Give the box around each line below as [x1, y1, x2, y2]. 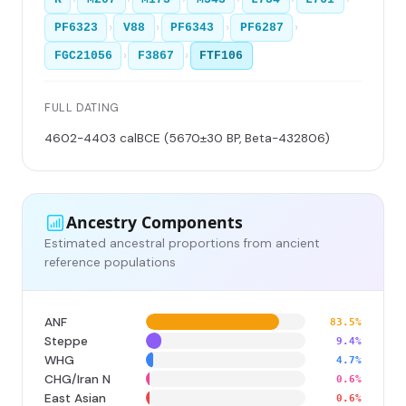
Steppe [44, 333, 88, 349]
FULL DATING [44, 101, 120, 116]
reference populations [44, 254, 176, 270]
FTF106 [199, 49, 244, 63]
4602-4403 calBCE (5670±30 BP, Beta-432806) [44, 130, 330, 146]
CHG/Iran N [44, 371, 111, 387]
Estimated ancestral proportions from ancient [44, 235, 320, 251]
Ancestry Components [66, 211, 243, 234]
